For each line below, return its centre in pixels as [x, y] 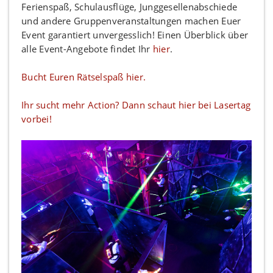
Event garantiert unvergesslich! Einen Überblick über [135, 34]
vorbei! [37, 119]
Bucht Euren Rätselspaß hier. [83, 76]
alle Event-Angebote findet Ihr [87, 48]
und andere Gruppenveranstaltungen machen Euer [131, 20]
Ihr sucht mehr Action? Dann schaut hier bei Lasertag [136, 105]
